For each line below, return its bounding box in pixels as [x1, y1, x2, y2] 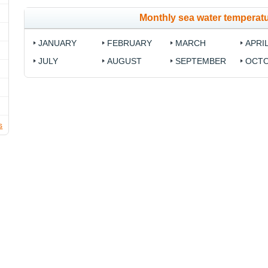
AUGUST [106, 56, 142, 66]
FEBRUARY [106, 38, 152, 48]
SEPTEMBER [175, 56, 226, 66]
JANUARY [38, 38, 77, 48]
